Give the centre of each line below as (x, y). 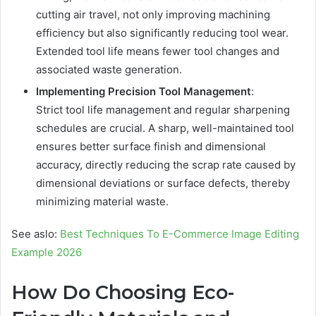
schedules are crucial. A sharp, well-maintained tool (165, 128)
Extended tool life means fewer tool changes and (158, 51)
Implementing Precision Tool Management (144, 92)
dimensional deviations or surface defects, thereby (163, 183)
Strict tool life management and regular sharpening (163, 110)
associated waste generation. (109, 70)
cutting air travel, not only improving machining (153, 15)
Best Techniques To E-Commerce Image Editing (180, 234)
